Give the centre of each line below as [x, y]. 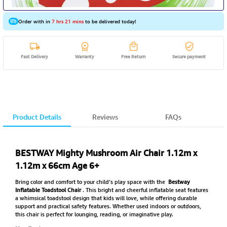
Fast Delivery [35, 56]
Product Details [37, 117]
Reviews [105, 117]
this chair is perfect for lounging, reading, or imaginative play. [94, 214]
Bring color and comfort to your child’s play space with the [91, 181]
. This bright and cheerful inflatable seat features [145, 190]
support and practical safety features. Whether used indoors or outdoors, [108, 206]
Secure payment [189, 56]
